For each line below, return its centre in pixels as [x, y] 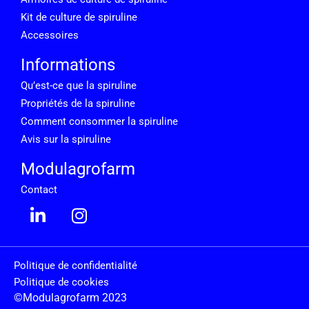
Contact [39, 189]
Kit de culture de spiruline [79, 17]
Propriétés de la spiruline [78, 103]
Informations [68, 64]
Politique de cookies [61, 282]
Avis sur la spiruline [66, 139]
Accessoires [50, 35]
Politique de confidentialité [76, 266]
